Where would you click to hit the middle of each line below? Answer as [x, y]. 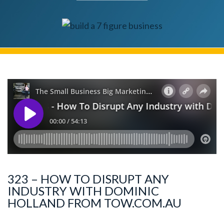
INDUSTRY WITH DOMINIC [83, 190]
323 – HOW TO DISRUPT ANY [88, 178]
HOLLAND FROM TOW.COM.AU [94, 202]
